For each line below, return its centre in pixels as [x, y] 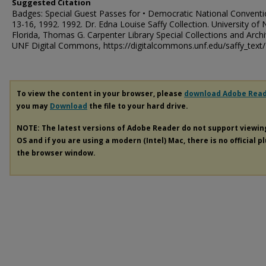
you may [33, 106]
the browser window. [56, 153]
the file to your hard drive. [138, 106]
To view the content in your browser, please [100, 94]
